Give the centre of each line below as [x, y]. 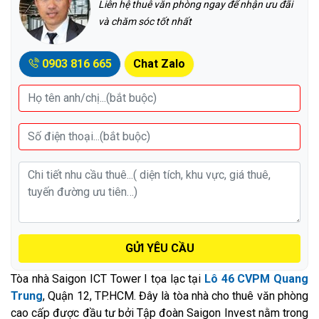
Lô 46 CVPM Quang [256, 278]
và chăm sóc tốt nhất [145, 21]
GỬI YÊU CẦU [159, 248]
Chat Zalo [159, 63]
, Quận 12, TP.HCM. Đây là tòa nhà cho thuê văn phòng [176, 296]
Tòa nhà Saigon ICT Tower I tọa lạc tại [108, 278]
